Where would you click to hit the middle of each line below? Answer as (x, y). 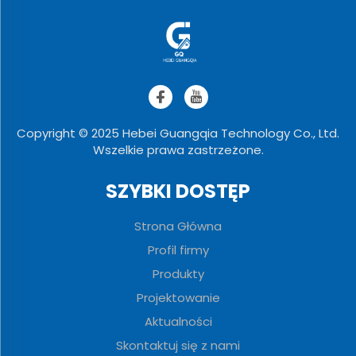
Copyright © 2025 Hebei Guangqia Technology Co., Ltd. (178, 133)
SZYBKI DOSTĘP (178, 192)
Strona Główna (178, 226)
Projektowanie (178, 298)
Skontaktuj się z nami (178, 346)
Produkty (178, 274)
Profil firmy (178, 250)
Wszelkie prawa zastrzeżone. (178, 150)
